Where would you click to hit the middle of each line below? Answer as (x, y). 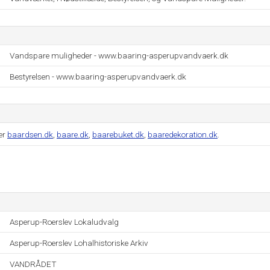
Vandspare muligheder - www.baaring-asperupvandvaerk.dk (119, 55)
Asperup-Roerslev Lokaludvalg (64, 222)
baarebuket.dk (118, 134)
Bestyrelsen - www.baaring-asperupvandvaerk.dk (98, 77)
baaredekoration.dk (183, 134)
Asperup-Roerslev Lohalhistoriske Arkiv (79, 243)
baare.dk (73, 134)
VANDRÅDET (33, 264)
